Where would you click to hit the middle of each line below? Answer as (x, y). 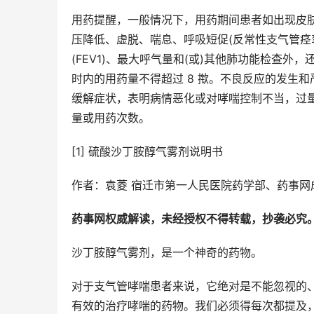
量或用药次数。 (111, 118)
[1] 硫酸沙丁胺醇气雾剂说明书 (147, 152)
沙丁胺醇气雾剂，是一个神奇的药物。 (167, 253)
